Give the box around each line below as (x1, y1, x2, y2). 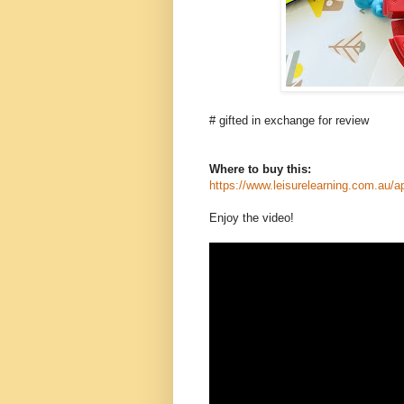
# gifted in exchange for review (209, 113, 372, 127)
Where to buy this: (209, 161, 315, 176)
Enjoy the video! (209, 210, 298, 225)
